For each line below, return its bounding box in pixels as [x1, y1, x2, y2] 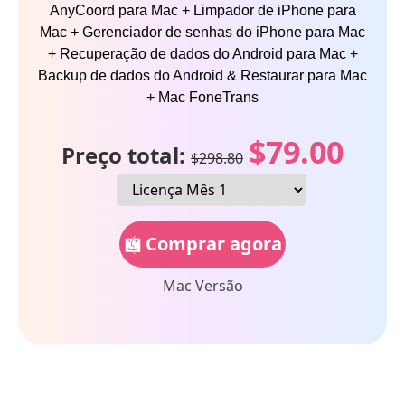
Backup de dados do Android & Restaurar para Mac [38, 67, 367, 83]
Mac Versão [162, 275, 243, 296]
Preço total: [61, 139, 191, 170]
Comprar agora [145, 231, 282, 256]
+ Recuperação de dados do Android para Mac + [47, 45, 358, 61]
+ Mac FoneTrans [146, 89, 259, 105]
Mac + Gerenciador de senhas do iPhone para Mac [40, 24, 365, 40]
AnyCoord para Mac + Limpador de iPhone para [49, 2, 356, 18]
